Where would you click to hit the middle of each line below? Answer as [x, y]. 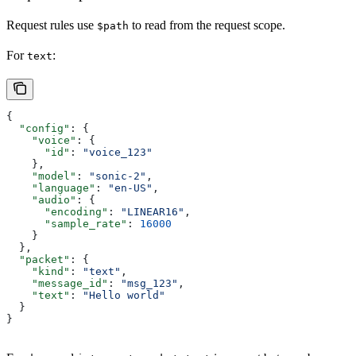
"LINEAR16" [153, 211]
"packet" [38, 259]
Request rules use [52, 25]
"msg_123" [149, 283]
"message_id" [57, 283]
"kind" [38, 271]
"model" [41, 176]
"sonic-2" [118, 176]
